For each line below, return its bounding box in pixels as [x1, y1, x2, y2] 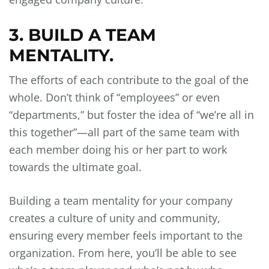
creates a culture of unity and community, [9, 211, 220, 226]
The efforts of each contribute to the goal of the [9, 73, 249, 88]
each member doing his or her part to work [9, 142, 227, 157]
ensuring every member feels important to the [9, 228, 243, 243]
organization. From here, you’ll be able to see [9, 246, 237, 261]
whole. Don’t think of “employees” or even [9, 90, 220, 105]
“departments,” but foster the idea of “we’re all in [9, 107, 254, 122]
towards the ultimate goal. [9, 160, 142, 175]
